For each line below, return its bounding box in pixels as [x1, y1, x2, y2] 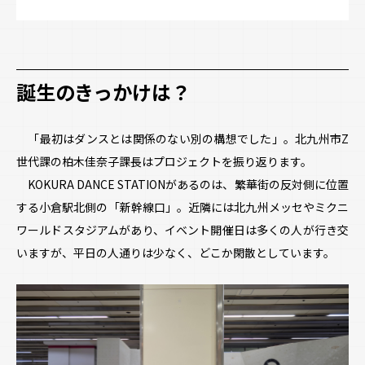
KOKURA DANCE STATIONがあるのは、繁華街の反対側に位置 [16, 175, 349, 192]
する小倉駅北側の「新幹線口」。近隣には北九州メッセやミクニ [16, 198, 349, 215]
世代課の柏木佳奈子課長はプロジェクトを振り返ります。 [16, 152, 312, 169]
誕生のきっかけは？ [16, 80, 191, 105]
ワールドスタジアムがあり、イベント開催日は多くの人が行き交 [16, 221, 349, 238]
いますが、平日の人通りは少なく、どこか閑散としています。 [16, 244, 335, 261]
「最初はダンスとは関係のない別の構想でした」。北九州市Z [16, 130, 349, 147]
